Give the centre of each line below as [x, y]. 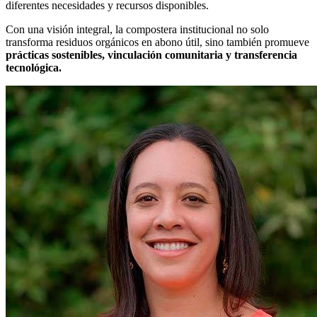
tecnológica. [34, 68]
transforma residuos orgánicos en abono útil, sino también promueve [157, 42]
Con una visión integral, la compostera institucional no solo [137, 30]
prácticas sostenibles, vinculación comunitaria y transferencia [151, 55]
